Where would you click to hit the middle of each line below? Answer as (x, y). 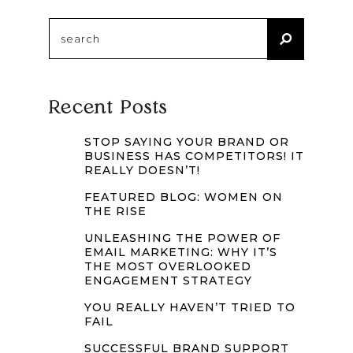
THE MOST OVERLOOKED (167, 266)
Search (292, 26)
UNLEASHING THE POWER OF (182, 238)
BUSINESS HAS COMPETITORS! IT (194, 156)
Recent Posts (108, 108)
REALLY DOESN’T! (142, 170)
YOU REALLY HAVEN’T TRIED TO (190, 307)
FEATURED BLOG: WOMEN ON (183, 197)
